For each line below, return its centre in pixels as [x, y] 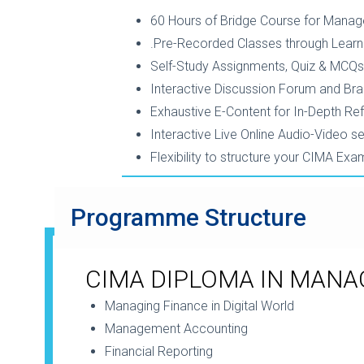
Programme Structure [188, 218]
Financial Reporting [159, 352]
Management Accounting [176, 329]
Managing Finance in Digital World [199, 306]
